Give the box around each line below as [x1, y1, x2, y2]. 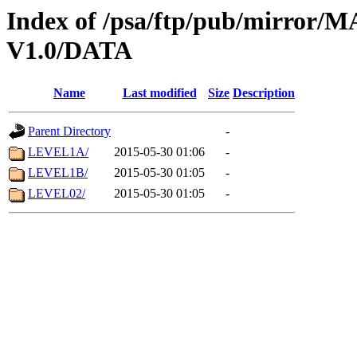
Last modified [122, 86, 197, 100]
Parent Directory [28, 124, 111, 139]
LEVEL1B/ [28, 166, 88, 180]
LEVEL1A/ [28, 145, 88, 159]
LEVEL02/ [28, 186, 85, 201]
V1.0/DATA [6, 36, 132, 65]
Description [233, 86, 295, 100]
